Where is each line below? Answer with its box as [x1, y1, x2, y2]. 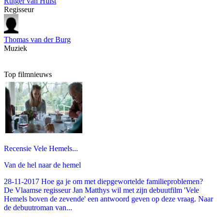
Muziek [4, 44, 27, 52]
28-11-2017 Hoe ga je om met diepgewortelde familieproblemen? [4, 177, 203, 186]
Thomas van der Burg [4, 35, 71, 44]
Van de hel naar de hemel [4, 160, 81, 169]
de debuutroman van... [4, 203, 72, 212]
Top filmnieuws [4, 70, 52, 78]
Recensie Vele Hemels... [4, 144, 78, 153]
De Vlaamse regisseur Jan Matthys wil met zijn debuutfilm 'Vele [4, 186, 199, 194]
